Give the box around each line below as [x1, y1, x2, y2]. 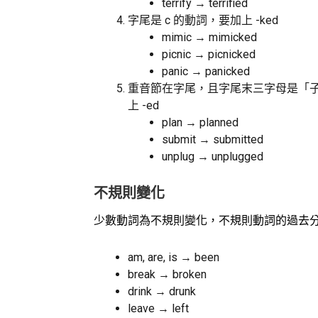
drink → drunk [128, 285, 196, 299]
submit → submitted [162, 133, 263, 147]
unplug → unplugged [162, 150, 263, 164]
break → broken [128, 268, 207, 282]
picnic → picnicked [162, 48, 256, 62]
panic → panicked [162, 65, 250, 79]
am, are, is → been [128, 251, 219, 265]
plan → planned [162, 116, 238, 130]
